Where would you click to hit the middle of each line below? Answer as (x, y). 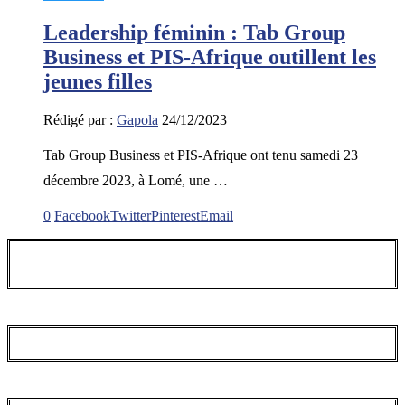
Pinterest (175, 215)
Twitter (131, 215)
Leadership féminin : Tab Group (194, 32)
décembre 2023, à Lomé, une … (136, 180)
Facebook (82, 215)
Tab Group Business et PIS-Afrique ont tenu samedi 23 (201, 155)
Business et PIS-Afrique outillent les (210, 57)
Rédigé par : (80, 119)
